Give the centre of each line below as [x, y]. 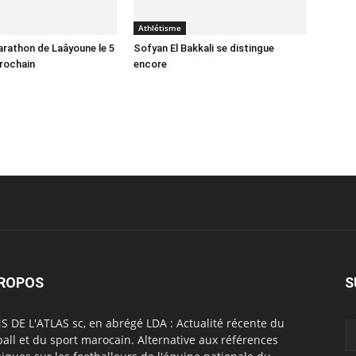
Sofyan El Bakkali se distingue [204, 48]
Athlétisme [160, 28]
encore [150, 64]
